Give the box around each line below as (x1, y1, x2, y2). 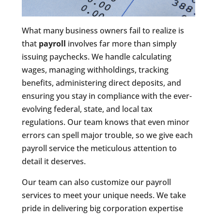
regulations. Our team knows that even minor (21, 117, 189, 128)
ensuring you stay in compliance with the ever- (21, 91, 192, 102)
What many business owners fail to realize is (21, 25, 184, 36)
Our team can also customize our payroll (21, 177, 171, 188)
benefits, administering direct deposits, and (21, 77, 181, 89)
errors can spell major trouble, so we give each (21, 130, 193, 141)
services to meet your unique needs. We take (21, 190, 186, 201)
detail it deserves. (21, 156, 86, 167)
